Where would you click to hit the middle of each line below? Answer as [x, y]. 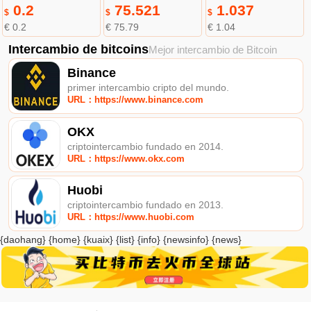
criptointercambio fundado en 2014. [146, 146]
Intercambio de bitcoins [78, 49]
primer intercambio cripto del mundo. [149, 87]
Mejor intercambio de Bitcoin [212, 49]
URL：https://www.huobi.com [131, 217]
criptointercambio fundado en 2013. [146, 205]
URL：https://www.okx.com [126, 158]
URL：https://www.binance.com [136, 99]
